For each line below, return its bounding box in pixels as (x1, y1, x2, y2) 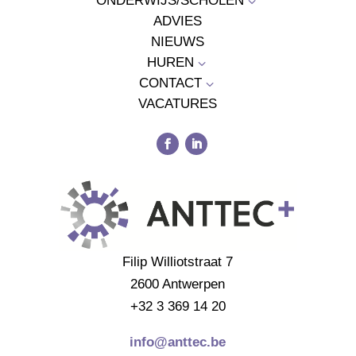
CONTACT (138, 75, 202, 91)
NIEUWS (151, 34, 205, 50)
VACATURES (138, 96, 218, 112)
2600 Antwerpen (130, 276, 226, 292)
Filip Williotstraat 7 (122, 253, 234, 269)
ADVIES (153, 14, 203, 29)
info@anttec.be (130, 334, 226, 350)
